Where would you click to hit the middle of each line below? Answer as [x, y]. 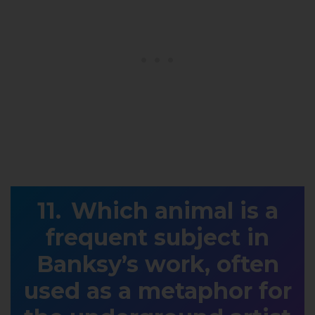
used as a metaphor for [157, 291]
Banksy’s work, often [157, 264]
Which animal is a [174, 211]
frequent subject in [157, 238]
